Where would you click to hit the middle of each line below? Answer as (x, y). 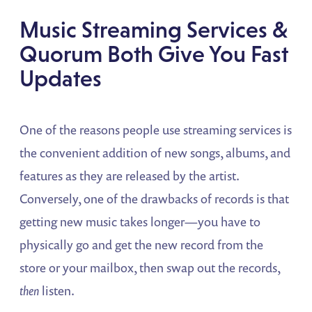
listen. (57, 290)
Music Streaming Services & (154, 29)
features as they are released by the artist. (130, 175)
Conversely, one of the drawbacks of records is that (155, 198)
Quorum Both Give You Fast (154, 54)
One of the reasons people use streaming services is (156, 129)
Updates (61, 78)
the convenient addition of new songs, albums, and (155, 152)
